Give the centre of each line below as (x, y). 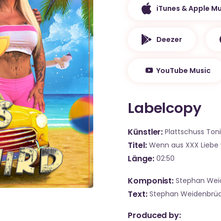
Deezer (169, 39)
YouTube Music (184, 70)
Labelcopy (165, 108)
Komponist (150, 181)
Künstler (145, 132)
